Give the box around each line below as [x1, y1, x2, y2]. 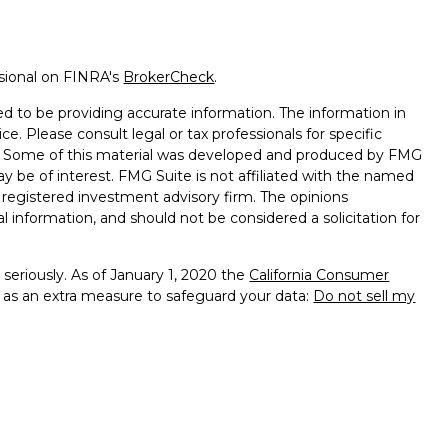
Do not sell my [313, 286, 416, 305]
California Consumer [249, 265, 390, 284]
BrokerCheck [123, 67, 215, 86]
